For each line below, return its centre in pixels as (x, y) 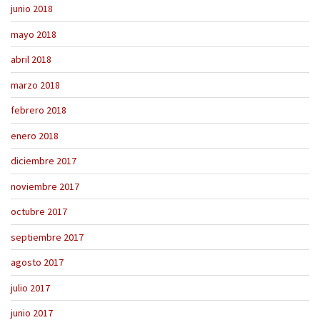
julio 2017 (30, 287)
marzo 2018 (35, 85)
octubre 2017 (39, 212)
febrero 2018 (39, 110)
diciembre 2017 (44, 161)
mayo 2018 (34, 34)
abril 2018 (31, 60)
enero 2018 (35, 135)
